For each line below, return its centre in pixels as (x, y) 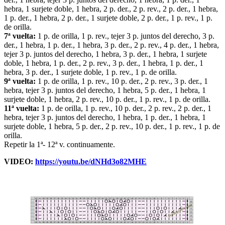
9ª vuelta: (20, 81)
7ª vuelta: (20, 36)
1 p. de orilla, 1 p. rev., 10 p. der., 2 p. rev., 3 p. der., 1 (122, 81)
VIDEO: (20, 162)
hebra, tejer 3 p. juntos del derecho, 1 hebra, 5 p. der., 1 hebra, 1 (105, 90)
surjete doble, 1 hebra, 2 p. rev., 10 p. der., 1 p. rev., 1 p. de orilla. (107, 99)
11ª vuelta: (22, 108)
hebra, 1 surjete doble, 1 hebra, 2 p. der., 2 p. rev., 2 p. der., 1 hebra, (111, 9)
